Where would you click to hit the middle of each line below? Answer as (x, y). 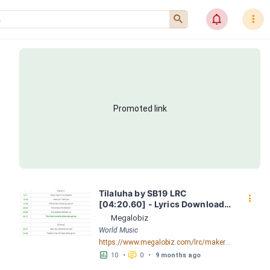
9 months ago (178, 255)
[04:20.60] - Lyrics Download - (165, 204)
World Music (118, 230)
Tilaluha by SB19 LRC (143, 193)
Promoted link (140, 108)
